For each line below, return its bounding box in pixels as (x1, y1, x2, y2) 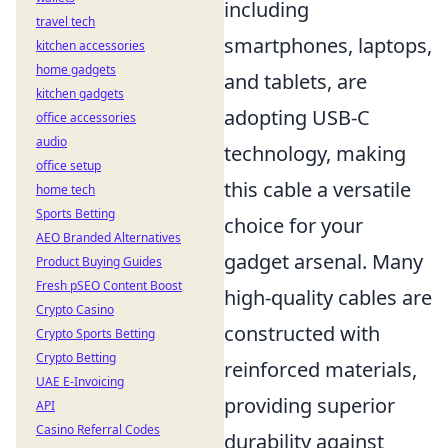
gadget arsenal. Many (224, 248, 423, 275)
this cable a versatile (224, 176, 411, 203)
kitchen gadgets (36, 85, 124, 102)
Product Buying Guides (36, 253, 162, 270)
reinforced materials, (224, 356, 417, 383)
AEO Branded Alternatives (36, 229, 181, 246)
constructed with (224, 320, 380, 347)
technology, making (224, 140, 406, 167)
